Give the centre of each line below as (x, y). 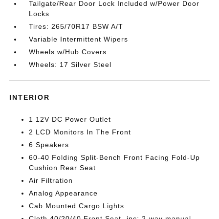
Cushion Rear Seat (63, 168)
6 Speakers (49, 145)
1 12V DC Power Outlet (70, 120)
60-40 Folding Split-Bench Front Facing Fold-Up (115, 158)
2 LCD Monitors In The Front (80, 132)
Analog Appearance (64, 193)
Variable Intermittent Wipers (79, 39)
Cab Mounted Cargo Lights (77, 206)
